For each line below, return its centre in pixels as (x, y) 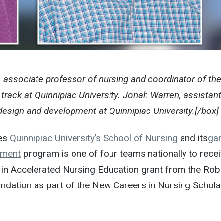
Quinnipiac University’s (55, 138)
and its (192, 138)
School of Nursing (140, 138)
